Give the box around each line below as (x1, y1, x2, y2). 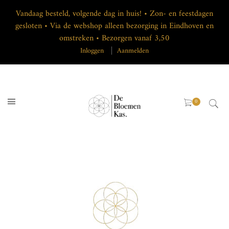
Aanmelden (117, 44, 149, 57)
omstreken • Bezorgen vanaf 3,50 (59, 31, 170, 45)
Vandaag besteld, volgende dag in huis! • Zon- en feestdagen (16, 7, 213, 21)
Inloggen (80, 44, 104, 57)
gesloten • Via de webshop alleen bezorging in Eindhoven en (15, 19, 214, 33)
